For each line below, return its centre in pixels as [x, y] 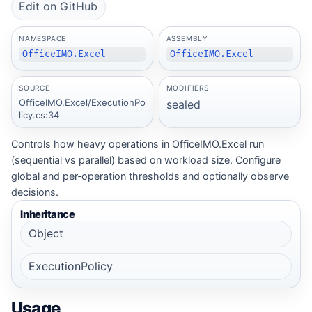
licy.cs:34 [39, 115]
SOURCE [34, 88]
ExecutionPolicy [70, 266]
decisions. [35, 192]
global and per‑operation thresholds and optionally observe [150, 176]
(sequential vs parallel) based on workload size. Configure [146, 160]
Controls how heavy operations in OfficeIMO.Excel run [138, 144]
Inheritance [48, 214]
